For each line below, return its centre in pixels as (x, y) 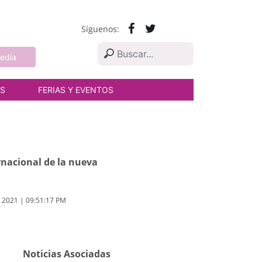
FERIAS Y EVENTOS (76, 90)
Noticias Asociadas (66, 254)
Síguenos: (100, 29)
